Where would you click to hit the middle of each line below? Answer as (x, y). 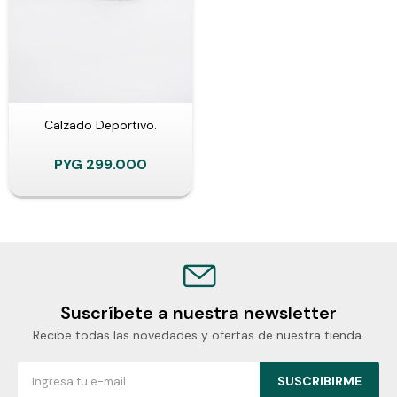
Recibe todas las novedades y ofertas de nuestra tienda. (198, 335)
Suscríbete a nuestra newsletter (198, 312)
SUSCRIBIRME (319, 381)
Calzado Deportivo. (100, 125)
